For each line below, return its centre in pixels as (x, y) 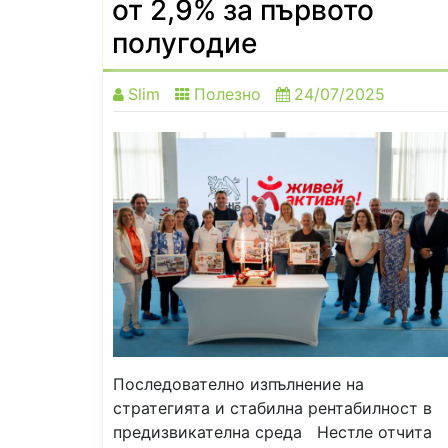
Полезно (227, 93)
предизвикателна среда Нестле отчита (272, 432)
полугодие (184, 42)
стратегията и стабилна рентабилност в (272, 408)
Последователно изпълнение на (238, 384)
